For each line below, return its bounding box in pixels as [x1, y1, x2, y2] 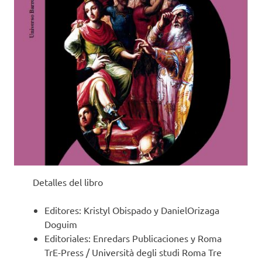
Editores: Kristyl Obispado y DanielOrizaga [44, 204, 219, 216]
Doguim [44, 218, 77, 230]
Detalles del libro [33, 175, 103, 188]
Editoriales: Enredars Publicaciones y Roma [44, 232, 222, 244]
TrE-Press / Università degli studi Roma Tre [44, 246, 222, 258]
